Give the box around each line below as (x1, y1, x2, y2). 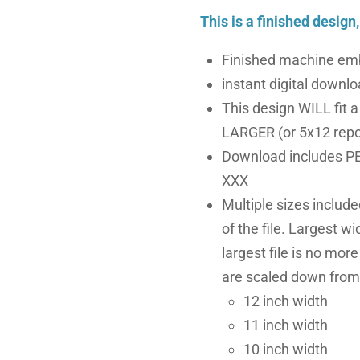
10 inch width (243, 341, 328, 358)
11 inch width (243, 317, 328, 334)
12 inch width (243, 292, 328, 310)
